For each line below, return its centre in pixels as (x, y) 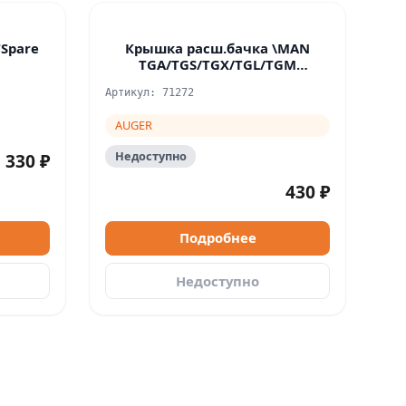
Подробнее (217, 238)
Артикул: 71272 (150, 92)
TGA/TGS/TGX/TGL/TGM (218, 64)
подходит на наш (218, 80)
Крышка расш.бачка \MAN (218, 48)
